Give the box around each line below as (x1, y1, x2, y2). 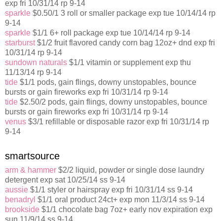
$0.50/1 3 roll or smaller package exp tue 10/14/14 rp (31, 9, 216, 18)
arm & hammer (5, 166, 56, 175)
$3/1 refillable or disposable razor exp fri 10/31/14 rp (26, 117, 209, 126)
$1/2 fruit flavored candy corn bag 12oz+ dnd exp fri (35, 38, 215, 47)
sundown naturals (5, 58, 67, 67)
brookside (5, 205, 39, 214)
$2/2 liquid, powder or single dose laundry (56, 166, 204, 175)
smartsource (5, 150, 60, 162)
